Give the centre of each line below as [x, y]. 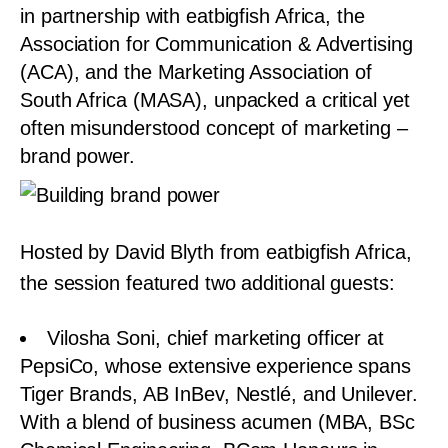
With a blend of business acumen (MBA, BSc [217, 422]
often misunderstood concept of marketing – [214, 128]
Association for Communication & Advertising [216, 44]
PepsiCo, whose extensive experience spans [215, 366]
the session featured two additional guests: [207, 282]
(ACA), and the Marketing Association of [196, 72]
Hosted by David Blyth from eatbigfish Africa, [216, 251]
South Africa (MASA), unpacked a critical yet [215, 100]
